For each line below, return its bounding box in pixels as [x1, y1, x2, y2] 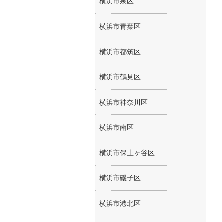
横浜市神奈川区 [99, 98, 148, 106]
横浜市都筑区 [99, 48, 141, 55]
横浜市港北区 [99, 199, 141, 207]
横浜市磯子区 [99, 174, 141, 182]
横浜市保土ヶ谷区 [99, 149, 155, 157]
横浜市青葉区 [99, 22, 141, 30]
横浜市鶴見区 [99, 73, 141, 81]
